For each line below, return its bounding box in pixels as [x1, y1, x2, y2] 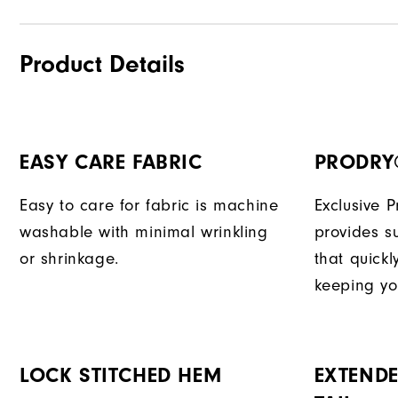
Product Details [20, 50, 185, 79]
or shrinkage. [20, 250, 119, 269]
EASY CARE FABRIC [20, 150, 203, 175]
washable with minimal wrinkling [20, 223, 268, 243]
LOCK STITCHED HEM [20, 363, 222, 388]
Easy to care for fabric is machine [20, 196, 279, 216]
